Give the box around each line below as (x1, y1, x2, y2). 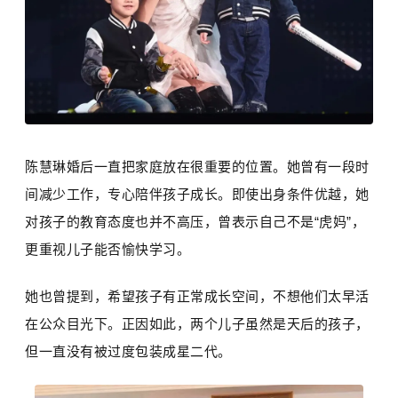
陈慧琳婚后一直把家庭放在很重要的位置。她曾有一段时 (25, 158, 370, 174)
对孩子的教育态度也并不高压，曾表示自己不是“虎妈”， (25, 213, 366, 229)
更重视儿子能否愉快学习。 (25, 241, 191, 257)
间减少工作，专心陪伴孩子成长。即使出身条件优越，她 (25, 186, 370, 202)
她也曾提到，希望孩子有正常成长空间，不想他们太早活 (25, 288, 370, 304)
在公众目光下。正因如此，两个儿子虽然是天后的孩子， (25, 315, 370, 331)
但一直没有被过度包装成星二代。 (25, 343, 232, 359)
